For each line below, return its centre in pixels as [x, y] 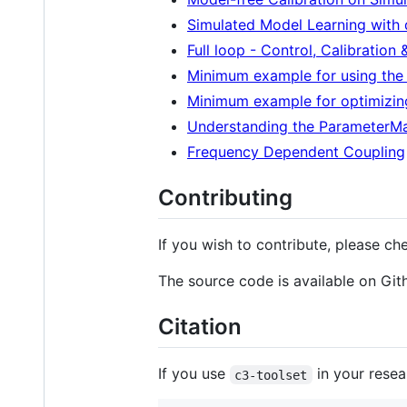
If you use [194, 374]
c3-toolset [271, 375]
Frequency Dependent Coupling [296, 151]
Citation [200, 327]
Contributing [225, 197]
